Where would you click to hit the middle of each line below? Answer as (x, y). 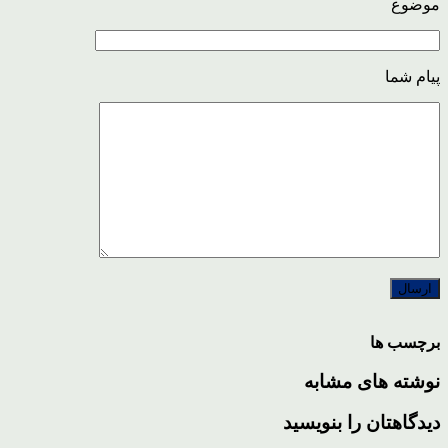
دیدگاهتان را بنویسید (361, 422)
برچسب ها (405, 343)
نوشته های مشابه (372, 382)
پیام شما (412, 77)
